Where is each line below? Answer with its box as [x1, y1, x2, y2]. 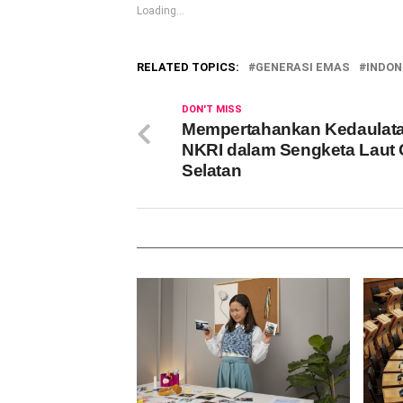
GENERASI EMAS [255, 60, 350, 75]
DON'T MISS [182, 103, 242, 116]
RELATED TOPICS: [137, 60, 239, 75]
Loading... [137, 4, 184, 18]
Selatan [182, 161, 242, 181]
